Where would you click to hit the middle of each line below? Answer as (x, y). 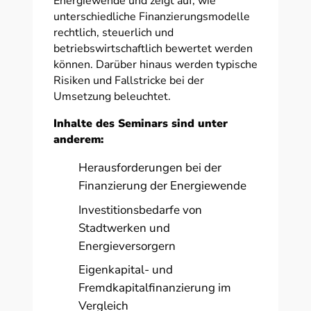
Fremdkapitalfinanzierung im (155, 288)
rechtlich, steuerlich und (113, 33)
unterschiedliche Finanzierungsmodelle (151, 17)
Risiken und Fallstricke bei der (128, 81)
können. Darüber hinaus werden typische (155, 65)
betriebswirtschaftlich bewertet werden (153, 49)
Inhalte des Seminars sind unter (140, 124)
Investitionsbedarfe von (141, 210)
